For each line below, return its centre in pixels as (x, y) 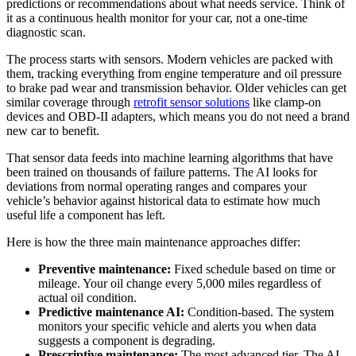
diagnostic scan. (46, 33)
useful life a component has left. (86, 215)
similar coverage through (70, 103)
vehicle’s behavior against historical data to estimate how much (163, 201)
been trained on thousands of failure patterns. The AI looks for (162, 172)
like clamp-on (285, 103)
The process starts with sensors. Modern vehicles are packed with (170, 60)
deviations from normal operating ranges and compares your (157, 187)
